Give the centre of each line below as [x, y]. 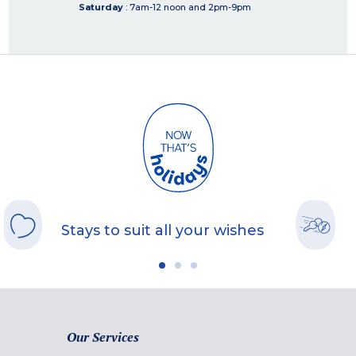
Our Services [103, 337]
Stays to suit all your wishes [163, 231]
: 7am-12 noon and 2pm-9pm [188, 8]
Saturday [102, 8]
